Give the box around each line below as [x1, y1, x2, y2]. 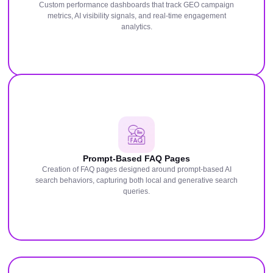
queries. [123, 187, 150, 196]
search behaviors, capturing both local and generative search [35, 176, 238, 185]
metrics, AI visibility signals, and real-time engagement [47, 12, 226, 21]
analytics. [121, 23, 152, 32]
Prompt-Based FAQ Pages [83, 154, 190, 164]
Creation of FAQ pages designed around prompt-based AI [41, 165, 232, 174]
